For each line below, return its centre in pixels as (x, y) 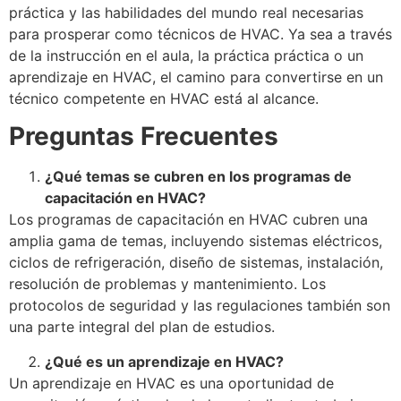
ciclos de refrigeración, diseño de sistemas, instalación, (196, 263)
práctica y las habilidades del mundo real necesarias (186, 12)
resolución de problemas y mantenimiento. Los (167, 284)
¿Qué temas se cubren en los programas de (198, 177)
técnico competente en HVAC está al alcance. (164, 98)
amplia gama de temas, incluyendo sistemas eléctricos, (196, 241)
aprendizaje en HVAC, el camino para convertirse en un (196, 77)
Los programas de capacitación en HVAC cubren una (188, 220)
